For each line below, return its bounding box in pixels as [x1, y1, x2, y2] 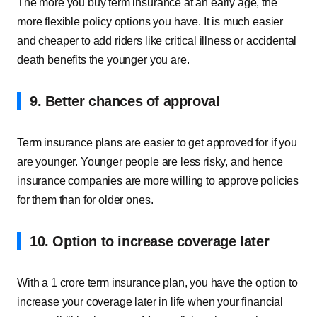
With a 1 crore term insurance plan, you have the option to [17, 277, 298, 289]
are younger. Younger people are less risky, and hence [17, 156, 283, 168]
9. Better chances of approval [30, 93, 220, 109]
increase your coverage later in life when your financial [17, 296, 284, 308]
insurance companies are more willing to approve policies [17, 175, 299, 187]
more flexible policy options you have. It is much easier [17, 16, 284, 28]
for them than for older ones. [17, 194, 154, 206]
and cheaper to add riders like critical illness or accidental [17, 35, 297, 47]
